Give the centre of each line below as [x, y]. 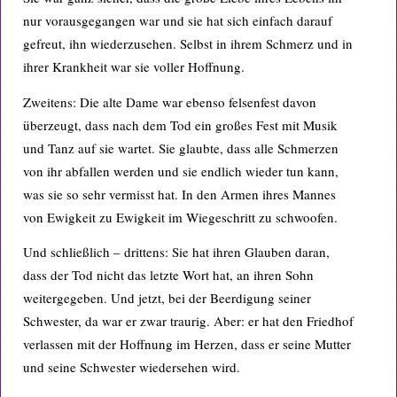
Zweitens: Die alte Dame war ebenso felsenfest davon [170, 101]
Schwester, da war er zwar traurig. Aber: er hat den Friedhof [188, 320]
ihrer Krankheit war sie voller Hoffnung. [134, 67]
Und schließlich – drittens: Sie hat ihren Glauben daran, [176, 251]
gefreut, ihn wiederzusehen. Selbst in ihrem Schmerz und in [188, 44]
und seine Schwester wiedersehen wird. [132, 366]
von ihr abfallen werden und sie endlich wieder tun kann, [181, 171]
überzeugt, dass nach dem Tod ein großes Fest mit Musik [180, 125]
